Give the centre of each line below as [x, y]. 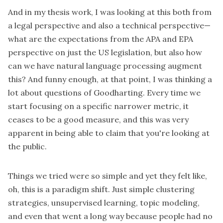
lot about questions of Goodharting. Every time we [104, 93]
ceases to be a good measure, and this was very [98, 120]
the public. [27, 147]
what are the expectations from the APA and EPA [101, 39]
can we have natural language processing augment [105, 66]
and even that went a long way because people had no [110, 216]
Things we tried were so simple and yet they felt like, [108, 176]
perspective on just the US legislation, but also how [105, 53]
